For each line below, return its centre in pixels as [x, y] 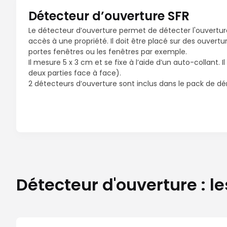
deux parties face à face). [75, 73]
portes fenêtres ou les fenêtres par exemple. [108, 52]
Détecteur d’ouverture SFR [109, 16]
